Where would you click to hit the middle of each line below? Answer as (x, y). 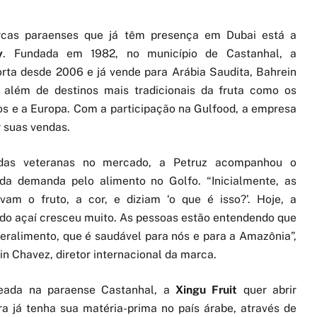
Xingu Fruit (207, 289)
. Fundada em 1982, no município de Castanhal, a (150, 53)
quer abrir (267, 289)
